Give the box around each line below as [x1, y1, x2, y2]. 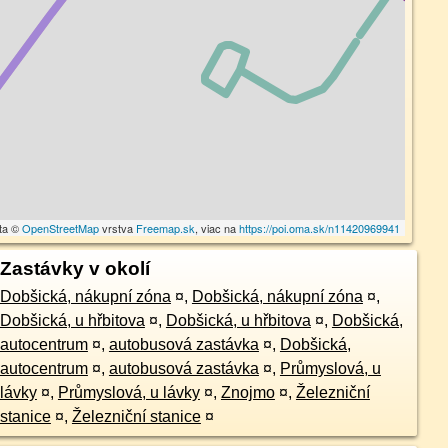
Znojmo [220, 384, 275, 401]
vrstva [99, 220, 137, 236]
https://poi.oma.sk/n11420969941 [239, 220, 401, 236]
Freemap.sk [136, 220, 196, 236]
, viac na [195, 220, 240, 236]
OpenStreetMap [22, 220, 100, 236]
